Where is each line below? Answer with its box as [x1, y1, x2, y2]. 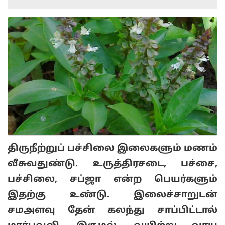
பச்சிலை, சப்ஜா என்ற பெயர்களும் [8, 174, 217, 185]
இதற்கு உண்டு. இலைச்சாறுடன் [8, 190, 217, 201]
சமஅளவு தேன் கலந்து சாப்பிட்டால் [8, 205, 217, 216]
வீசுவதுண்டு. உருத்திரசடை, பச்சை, [8, 159, 217, 170]
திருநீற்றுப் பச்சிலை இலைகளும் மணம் [8, 143, 217, 154]
